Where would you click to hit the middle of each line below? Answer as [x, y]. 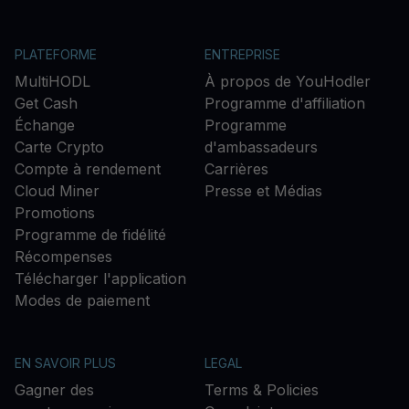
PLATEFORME [56, 54]
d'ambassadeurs [261, 147]
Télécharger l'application [100, 278]
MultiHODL [52, 81]
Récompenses [63, 257]
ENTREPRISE [242, 54]
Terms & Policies [262, 390]
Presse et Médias [263, 191]
